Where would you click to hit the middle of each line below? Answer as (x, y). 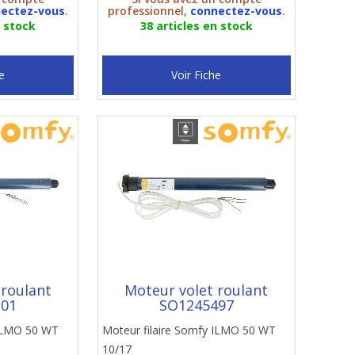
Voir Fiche (197, 75)
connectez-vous (236, 11)
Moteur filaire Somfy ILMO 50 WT (189, 330)
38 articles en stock (196, 26)
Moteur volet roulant (197, 290)
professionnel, (149, 11)
